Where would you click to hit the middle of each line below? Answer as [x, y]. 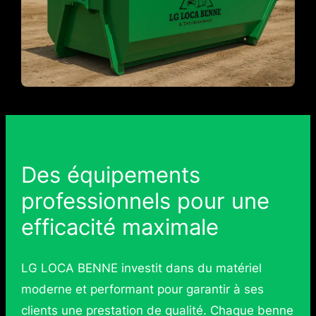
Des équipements [110, 174]
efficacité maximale [120, 226]
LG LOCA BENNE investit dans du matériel [141, 268]
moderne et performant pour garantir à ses [142, 290]
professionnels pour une [145, 200]
